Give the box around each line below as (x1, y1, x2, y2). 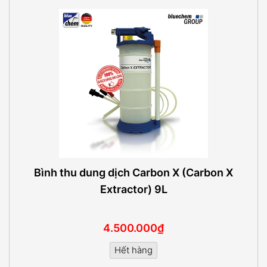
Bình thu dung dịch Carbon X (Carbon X (34, 166, 233, 179)
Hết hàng (114, 244, 153, 256)
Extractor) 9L (100, 182, 167, 195)
